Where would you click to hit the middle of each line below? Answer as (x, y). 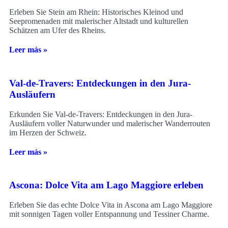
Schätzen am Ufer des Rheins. (58, 31)
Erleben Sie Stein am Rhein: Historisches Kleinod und (96, 12)
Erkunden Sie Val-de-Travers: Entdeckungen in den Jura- (101, 114)
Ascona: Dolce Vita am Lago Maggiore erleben (106, 185)
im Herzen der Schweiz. (48, 132)
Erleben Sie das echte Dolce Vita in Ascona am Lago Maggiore (111, 205)
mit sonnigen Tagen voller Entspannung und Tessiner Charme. (109, 214)
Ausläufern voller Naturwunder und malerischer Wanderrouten (110, 123)
